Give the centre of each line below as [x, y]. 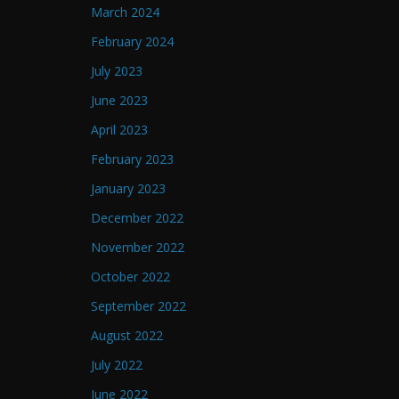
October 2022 [130, 277]
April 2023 [119, 130]
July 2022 [117, 365]
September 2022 [138, 306]
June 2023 [119, 101]
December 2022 [137, 218]
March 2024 [125, 12]
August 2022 [127, 336]
